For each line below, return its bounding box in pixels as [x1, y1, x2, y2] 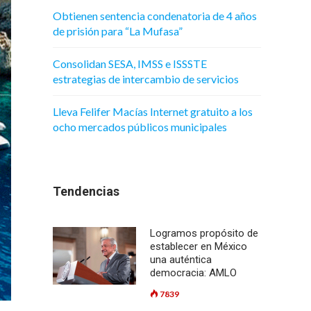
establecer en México [150, 240, 247, 253]
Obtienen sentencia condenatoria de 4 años [53, 9, 257, 22]
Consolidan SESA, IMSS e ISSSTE [53, 57, 207, 70]
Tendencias [53, 184, 119, 199]
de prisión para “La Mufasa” [53, 24, 183, 37]
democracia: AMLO [150, 267, 237, 279]
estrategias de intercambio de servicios [53, 72, 239, 85]
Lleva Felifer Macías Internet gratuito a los [53, 105, 253, 118]
